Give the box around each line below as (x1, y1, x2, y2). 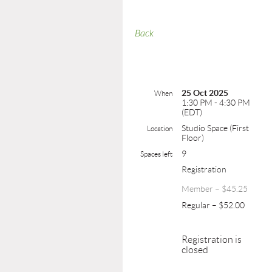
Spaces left (140, 150, 172, 158)
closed (182, 245, 208, 255)
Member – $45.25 (182, 184, 248, 194)
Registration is (182, 234, 242, 245)
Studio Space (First (182, 123, 249, 133)
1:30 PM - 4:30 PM (182, 98, 250, 107)
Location (147, 124, 172, 132)
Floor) (182, 133, 204, 143)
